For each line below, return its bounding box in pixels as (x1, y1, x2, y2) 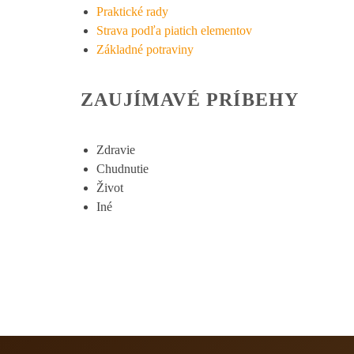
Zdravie (96, 143, 135, 157)
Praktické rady (96, 4, 168, 18)
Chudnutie (96, 162, 149, 176)
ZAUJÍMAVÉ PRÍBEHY (81, 89, 299, 111)
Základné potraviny (96, 42, 194, 56)
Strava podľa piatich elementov (96, 23, 252, 37)
